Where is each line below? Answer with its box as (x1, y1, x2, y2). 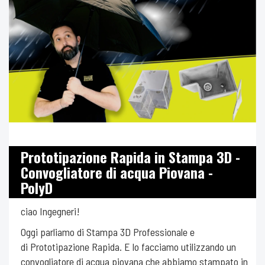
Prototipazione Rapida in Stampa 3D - (21, 146, 240, 167)
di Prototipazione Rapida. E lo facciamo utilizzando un (21, 240, 236, 253)
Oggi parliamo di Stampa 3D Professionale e (21, 225, 195, 238)
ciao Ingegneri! (21, 204, 80, 218)
